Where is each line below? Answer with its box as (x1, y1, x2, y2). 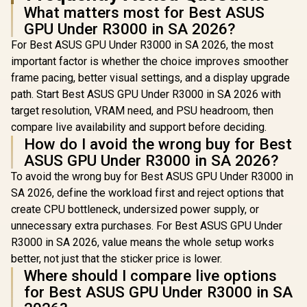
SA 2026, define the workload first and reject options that (11, 186, 284, 199)
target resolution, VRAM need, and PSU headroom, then (11, 104, 273, 117)
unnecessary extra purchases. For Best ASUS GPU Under (11, 219, 282, 232)
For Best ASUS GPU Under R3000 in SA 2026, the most (11, 38, 273, 51)
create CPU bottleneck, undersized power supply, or (11, 203, 259, 216)
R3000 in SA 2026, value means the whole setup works (11, 236, 274, 249)
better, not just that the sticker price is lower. (11, 252, 222, 265)
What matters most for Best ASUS (24, 3, 265, 21)
